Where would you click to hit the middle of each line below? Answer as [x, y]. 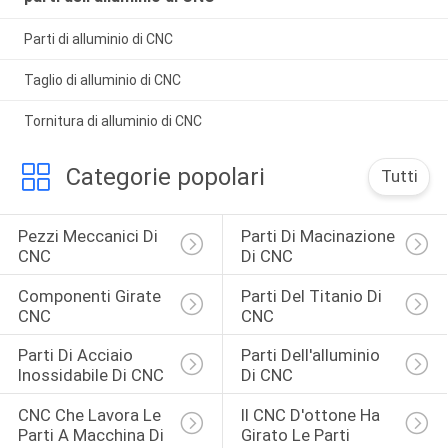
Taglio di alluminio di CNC [102, 79]
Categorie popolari [165, 177]
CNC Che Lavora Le [91, 415]
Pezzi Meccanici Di [89, 235]
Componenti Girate [91, 295]
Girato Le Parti [295, 435]
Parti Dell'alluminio [312, 355]
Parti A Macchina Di [92, 435]
